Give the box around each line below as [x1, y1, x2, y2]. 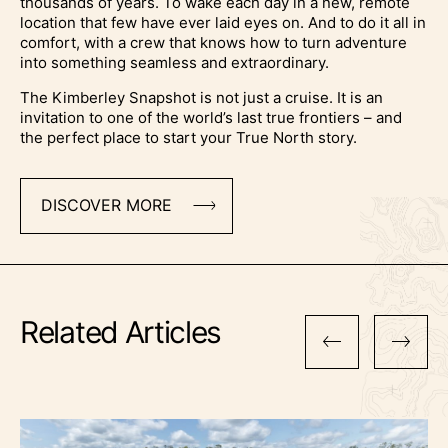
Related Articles [20, 313, 222, 350]
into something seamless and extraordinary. [20, 52, 329, 72]
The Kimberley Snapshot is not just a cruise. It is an [20, 87, 383, 107]
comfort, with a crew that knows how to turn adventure [20, 32, 407, 52]
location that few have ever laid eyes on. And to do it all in [20, 12, 426, 32]
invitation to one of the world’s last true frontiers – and [20, 107, 402, 127]
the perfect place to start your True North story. [20, 127, 357, 147]
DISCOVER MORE [41, 195, 172, 216]
